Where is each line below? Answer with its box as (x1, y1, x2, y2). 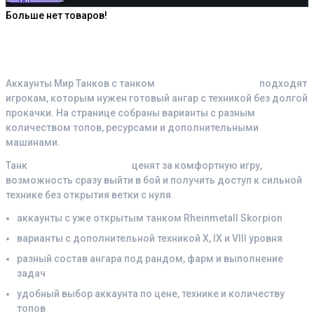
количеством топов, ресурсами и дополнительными (6, 121, 259, 133)
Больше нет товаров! (6, 9, 107, 21)
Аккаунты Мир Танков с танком (6, 77, 157, 89)
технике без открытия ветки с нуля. (6, 189, 174, 200)
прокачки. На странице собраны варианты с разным (6, 107, 255, 118)
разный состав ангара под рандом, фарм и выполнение (17, 252, 283, 264)
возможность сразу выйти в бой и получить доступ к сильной (6, 174, 302, 186)
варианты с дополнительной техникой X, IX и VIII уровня (17, 232, 282, 244)
